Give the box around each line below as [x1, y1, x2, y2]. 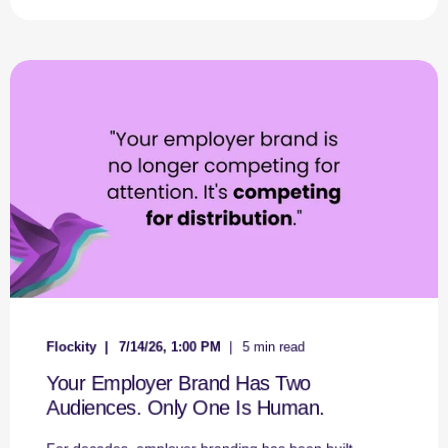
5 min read [242, 339, 305, 355]
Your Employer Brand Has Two [46, 372, 311, 395]
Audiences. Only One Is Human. [46, 396, 325, 420]
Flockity [46, 339, 97, 355]
